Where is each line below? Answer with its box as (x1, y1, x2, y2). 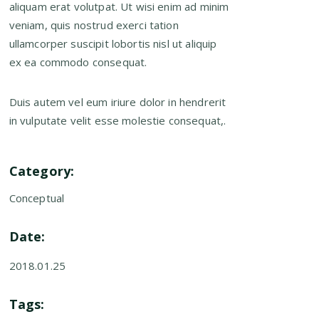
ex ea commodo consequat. (9, 55, 147, 69)
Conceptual (9, 191, 65, 205)
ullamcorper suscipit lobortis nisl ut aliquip (9, 36, 217, 51)
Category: (9, 162, 75, 179)
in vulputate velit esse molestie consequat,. (9, 113, 226, 127)
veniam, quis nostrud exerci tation (9, 18, 179, 32)
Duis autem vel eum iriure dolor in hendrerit (9, 95, 226, 109)
